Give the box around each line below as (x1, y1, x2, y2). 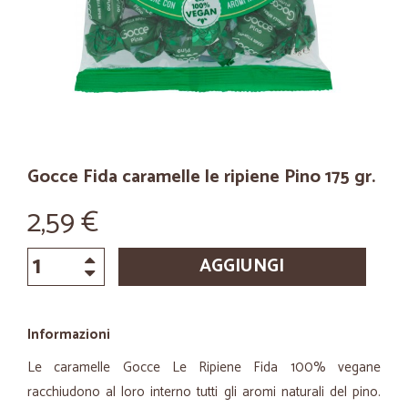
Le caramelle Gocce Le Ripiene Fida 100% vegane (27, 356, 381, 379)
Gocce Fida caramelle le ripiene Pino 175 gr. (27, 162, 375, 192)
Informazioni (27, 323, 110, 346)
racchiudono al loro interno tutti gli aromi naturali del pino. (27, 381, 381, 403)
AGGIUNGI (199, 251, 285, 281)
